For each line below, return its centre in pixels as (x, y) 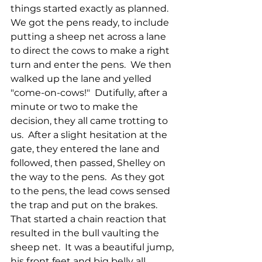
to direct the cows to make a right (91, 51)
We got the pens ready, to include (91, 23)
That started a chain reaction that (90, 219)
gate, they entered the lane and (86, 149)
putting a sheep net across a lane (89, 37)
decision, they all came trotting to (90, 121)
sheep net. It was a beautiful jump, (93, 247)
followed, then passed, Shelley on (89, 163)
